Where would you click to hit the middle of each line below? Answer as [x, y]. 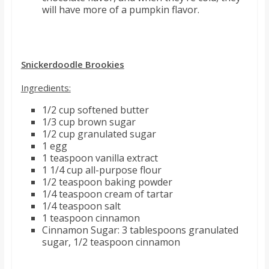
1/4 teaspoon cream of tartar [107, 194]
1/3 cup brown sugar [89, 122]
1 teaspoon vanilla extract [100, 158]
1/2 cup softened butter [95, 110]
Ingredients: [46, 87]
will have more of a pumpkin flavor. [120, 9]
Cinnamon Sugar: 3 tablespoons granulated [140, 230]
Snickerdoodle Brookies [72, 64]
